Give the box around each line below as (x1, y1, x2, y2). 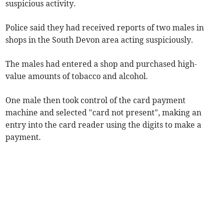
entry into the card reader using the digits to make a (5, 119, 202, 130)
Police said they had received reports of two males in (5, 22, 204, 32)
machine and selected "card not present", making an (5, 107, 202, 117)
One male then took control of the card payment (5, 95, 186, 105)
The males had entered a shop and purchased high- (5, 58, 197, 69)
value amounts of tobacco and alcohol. (5, 71, 150, 81)
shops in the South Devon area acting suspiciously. (5, 34, 195, 45)
